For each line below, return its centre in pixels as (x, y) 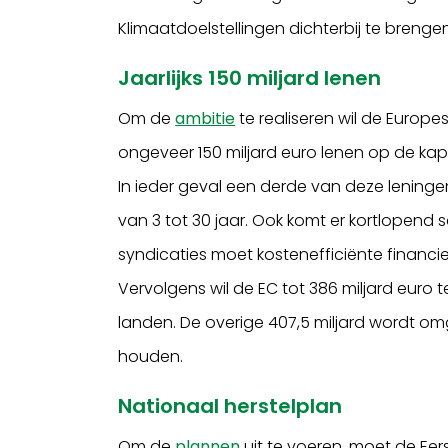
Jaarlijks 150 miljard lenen (250, 77)
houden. (151, 356)
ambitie (205, 118)
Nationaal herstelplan (230, 405)
